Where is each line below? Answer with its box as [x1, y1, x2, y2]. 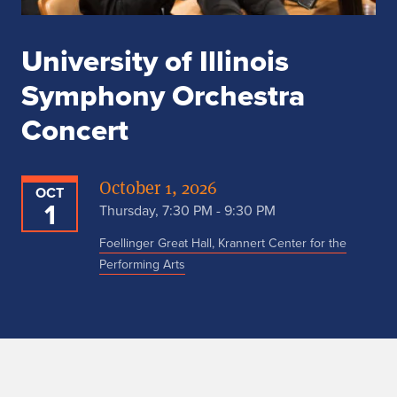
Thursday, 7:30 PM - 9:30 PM [99, 200, 276, 222]
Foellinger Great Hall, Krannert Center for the [99, 234, 346, 253]
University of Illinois [21, 39, 289, 83]
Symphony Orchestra [21, 74, 305, 118]
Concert [21, 108, 128, 152]
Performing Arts [99, 255, 185, 275]
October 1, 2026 [99, 176, 217, 200]
